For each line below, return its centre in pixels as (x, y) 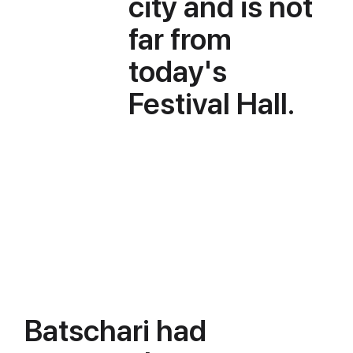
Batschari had (115, 331)
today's (178, 72)
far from (180, 39)
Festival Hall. (212, 104)
